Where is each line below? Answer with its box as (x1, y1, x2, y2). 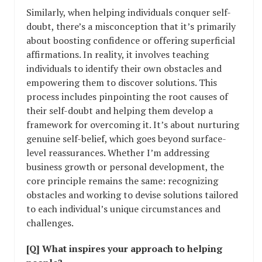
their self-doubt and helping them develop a (26, 104, 213, 118)
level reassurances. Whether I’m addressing (26, 146, 209, 160)
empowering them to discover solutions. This (26, 76, 217, 89)
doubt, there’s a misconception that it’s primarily (26, 20, 236, 33)
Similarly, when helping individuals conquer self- (26, 6, 231, 19)
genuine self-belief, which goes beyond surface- (26, 132, 226, 146)
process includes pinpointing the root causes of (26, 90, 228, 104)
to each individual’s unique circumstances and (26, 202, 220, 216)
